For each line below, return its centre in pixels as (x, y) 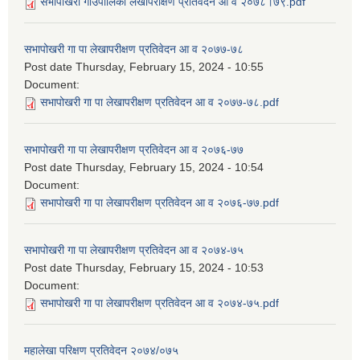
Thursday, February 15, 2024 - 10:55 (170, 67)
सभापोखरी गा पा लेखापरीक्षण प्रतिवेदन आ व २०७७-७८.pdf (160, 102)
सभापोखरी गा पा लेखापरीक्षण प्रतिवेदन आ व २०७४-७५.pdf (160, 303)
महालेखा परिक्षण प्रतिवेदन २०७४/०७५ (101, 351)
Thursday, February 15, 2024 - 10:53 (170, 268)
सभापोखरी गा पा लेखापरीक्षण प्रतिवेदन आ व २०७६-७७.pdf (160, 203)
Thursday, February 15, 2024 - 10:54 (170, 168)
